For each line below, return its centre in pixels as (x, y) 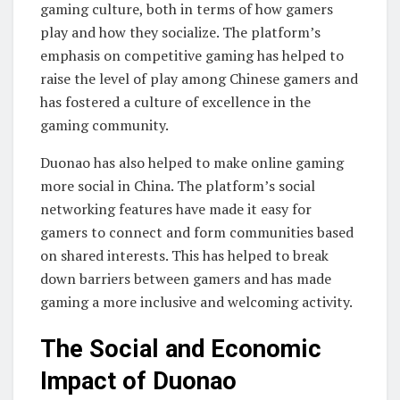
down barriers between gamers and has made (186, 278)
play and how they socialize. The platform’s (180, 32)
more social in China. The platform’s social (178, 185)
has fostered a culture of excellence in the (175, 101)
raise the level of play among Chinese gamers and (199, 78)
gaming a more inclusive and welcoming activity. (196, 301)
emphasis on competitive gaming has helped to (192, 55)
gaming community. (104, 125)
